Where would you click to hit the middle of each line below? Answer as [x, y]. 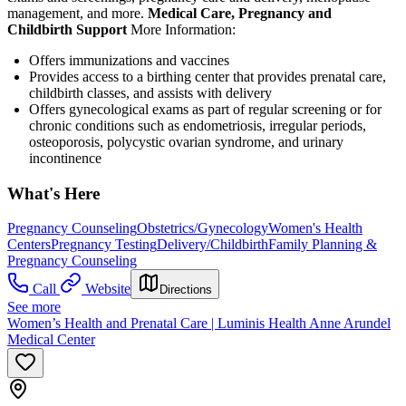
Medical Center [51, 340]
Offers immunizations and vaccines [129, 60]
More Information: [183, 29]
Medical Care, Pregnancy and [240, 13]
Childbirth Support [69, 29]
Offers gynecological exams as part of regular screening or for [205, 109]
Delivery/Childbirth [213, 245]
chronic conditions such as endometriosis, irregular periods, [198, 125]
